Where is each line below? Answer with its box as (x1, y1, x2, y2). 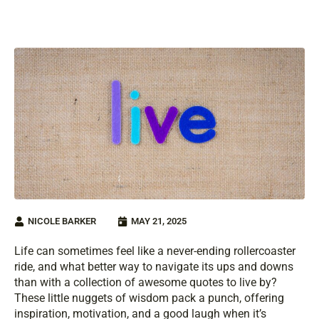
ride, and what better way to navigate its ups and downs (14, 260, 293, 274)
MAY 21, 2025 (131, 216, 187, 227)
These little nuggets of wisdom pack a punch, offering (14, 291, 284, 305)
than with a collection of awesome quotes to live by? (14, 276, 277, 290)
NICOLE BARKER (28, 216, 96, 227)
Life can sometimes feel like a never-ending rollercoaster (14, 244, 296, 258)
